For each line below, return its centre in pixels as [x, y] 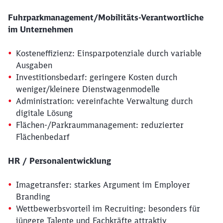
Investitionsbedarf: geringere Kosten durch [97, 77]
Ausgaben [35, 65]
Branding [34, 196]
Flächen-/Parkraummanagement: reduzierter [100, 125]
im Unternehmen [42, 29]
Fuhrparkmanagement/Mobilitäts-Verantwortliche [106, 17]
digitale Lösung [46, 113]
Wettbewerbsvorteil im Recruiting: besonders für [108, 208]
